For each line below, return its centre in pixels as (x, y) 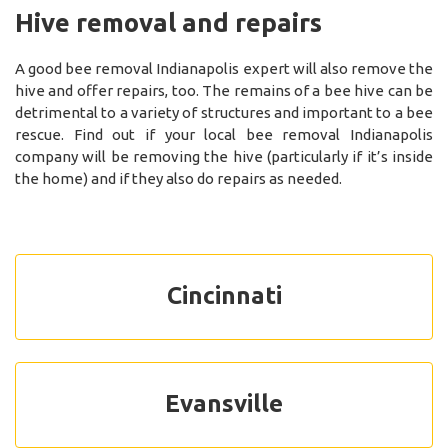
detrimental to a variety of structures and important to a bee (224, 112)
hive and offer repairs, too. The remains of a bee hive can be (224, 90)
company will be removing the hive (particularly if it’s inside (224, 156)
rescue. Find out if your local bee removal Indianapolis (224, 134)
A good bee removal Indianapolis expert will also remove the (224, 68)
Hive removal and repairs (168, 22)
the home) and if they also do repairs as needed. (178, 178)
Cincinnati (224, 295)
